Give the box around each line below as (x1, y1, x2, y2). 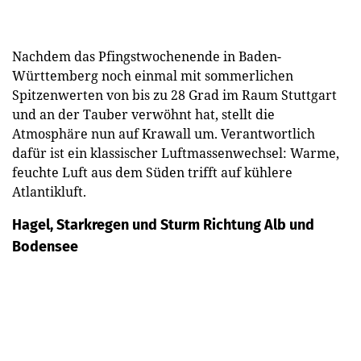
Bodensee (12, 237, 78, 255)
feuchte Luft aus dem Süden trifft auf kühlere (12, 163, 293, 181)
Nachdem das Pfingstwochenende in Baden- (12, 47, 281, 65)
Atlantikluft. (12, 182, 86, 201)
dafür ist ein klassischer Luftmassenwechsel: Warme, (12, 143, 339, 162)
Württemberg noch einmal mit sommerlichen (12, 66, 293, 85)
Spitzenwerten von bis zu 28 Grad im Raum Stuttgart (12, 85, 337, 104)
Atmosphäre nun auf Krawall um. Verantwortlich (12, 124, 315, 143)
